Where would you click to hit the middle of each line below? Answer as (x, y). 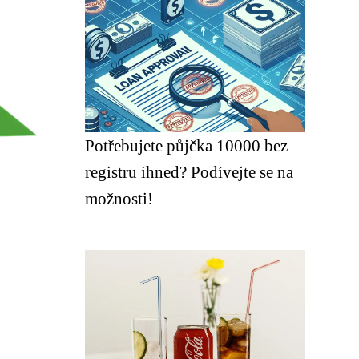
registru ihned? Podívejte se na (189, 172)
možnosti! (119, 198)
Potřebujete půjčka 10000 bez (186, 145)
